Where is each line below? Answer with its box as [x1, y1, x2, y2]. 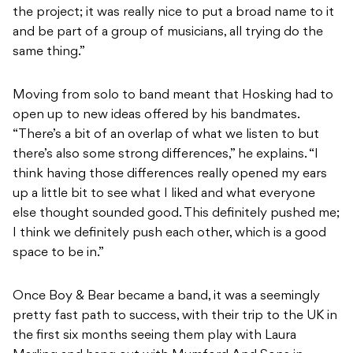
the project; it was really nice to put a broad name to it [13, 6, 334, 20]
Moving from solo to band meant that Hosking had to [13, 89, 333, 102]
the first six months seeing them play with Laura [13, 329, 296, 343]
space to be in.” [13, 247, 104, 260]
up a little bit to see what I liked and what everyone [13, 188, 315, 201]
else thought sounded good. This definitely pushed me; [13, 207, 340, 221]
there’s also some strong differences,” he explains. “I [13, 148, 318, 162]
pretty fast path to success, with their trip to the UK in [13, 310, 337, 323]
